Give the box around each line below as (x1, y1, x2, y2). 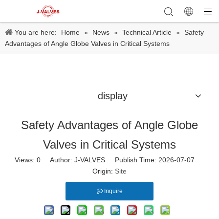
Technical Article (122, 28, 172, 36)
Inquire (104, 188, 123, 195)
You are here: (15, 28, 57, 36)
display (97, 90, 128, 101)
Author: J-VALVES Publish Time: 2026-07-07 (41, 156, 204, 164)
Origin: (92, 167, 115, 175)
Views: (15, 156, 37, 164)
